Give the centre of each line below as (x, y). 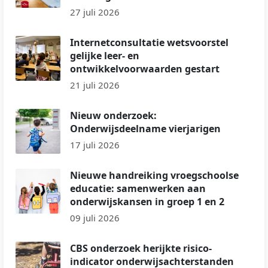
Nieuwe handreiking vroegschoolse (154, 175)
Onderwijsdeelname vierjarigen (145, 128)
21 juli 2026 (95, 85)
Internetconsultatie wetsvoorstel (149, 42)
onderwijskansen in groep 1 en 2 (147, 201)
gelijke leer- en (105, 55)
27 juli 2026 (95, 12)
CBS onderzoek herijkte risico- (141, 248)
